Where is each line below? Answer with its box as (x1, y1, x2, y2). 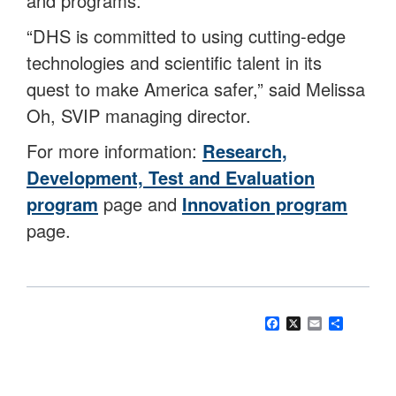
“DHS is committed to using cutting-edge (27, 23, 346, 49)
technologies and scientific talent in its (27, 49, 322, 76)
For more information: (27, 138, 202, 164)
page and (98, 191, 182, 217)
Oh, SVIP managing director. (27, 103, 251, 129)
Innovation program (182, 191, 347, 217)
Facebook (283, 313, 350, 335)
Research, (202, 138, 287, 164)
